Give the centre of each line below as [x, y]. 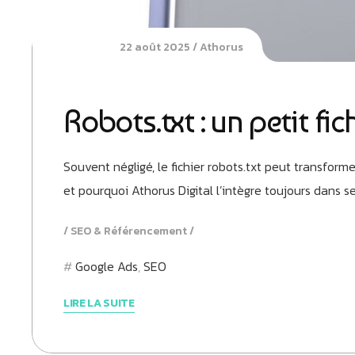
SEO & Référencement [129, 231]
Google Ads [107, 266]
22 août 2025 [155, 47]
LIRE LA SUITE [99, 303]
